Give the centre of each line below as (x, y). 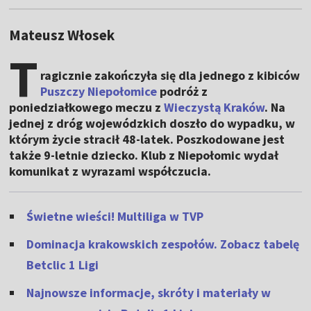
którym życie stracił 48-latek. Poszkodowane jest (147, 140)
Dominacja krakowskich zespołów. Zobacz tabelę (163, 244)
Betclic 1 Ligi (63, 265)
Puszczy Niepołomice (99, 92)
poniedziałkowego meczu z (87, 108)
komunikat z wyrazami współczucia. (110, 171)
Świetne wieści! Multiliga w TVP (115, 217)
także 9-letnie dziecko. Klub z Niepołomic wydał (144, 155)
